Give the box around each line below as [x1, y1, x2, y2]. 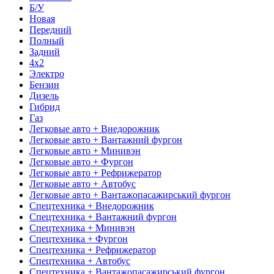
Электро [29, 68, 64, 79]
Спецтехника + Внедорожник [29, 200, 154, 211]
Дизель [29, 90, 59, 101]
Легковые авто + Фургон [29, 156, 133, 167]
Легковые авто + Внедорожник [29, 123, 160, 134]
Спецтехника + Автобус [29, 255, 130, 266]
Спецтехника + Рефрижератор [29, 244, 156, 255]
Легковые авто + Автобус [29, 178, 136, 189]
